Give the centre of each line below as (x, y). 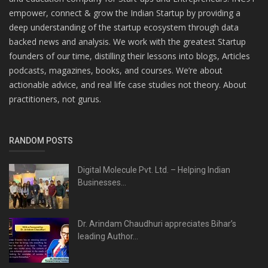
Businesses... (102, 183)
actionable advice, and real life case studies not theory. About (128, 85)
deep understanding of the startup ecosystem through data (124, 28)
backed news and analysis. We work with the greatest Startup (127, 42)
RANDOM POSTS (41, 141)
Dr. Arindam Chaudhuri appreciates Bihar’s (157, 224)
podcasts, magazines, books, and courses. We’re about (116, 71)
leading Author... (108, 237)
